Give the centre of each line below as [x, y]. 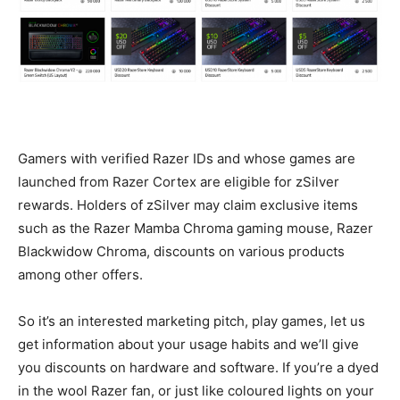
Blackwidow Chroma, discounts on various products [181, 251]
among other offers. [80, 274]
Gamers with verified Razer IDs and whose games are [187, 158]
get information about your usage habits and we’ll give [188, 344]
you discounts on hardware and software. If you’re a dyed [198, 367]
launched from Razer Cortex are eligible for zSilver [179, 181]
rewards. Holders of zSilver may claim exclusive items [188, 204]
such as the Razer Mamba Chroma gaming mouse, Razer [196, 228]
